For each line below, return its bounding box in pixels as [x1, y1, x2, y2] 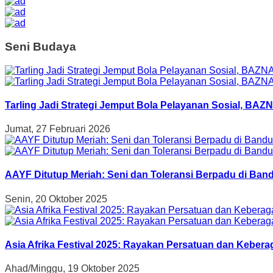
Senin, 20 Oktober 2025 [5, 193, 107, 204]
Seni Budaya [5, 40, 76, 53]
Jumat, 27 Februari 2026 [5, 124, 110, 135]
